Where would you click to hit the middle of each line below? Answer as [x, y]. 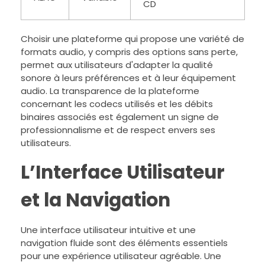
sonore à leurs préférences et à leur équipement [128, 78]
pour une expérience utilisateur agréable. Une [121, 256]
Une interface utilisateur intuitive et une [108, 230]
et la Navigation [96, 200]
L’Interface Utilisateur [123, 172]
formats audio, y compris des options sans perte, [129, 52]
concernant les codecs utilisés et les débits [117, 104]
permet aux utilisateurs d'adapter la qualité [117, 65]
